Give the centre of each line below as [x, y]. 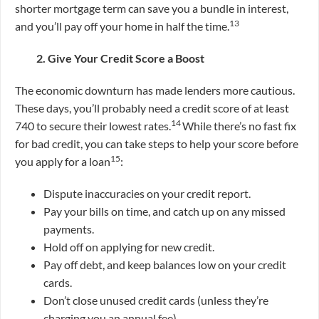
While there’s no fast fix [239, 126]
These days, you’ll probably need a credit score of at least [152, 108]
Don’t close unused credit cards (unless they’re [156, 300]
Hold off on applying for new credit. [129, 247]
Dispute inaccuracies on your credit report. [147, 194]
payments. [69, 229]
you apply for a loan [63, 162]
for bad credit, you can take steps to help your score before [157, 144]
